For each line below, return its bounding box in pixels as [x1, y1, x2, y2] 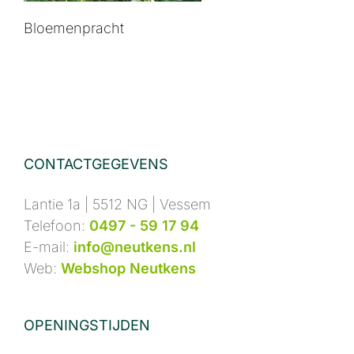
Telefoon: [24, 217, 89, 235]
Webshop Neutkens [61, 260, 196, 277]
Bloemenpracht [24, 20, 124, 37]
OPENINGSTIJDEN [24, 317, 150, 334]
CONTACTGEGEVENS [24, 156, 168, 173]
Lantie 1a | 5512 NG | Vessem [24, 196, 211, 213]
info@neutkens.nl [73, 239, 196, 256]
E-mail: [24, 239, 73, 256]
